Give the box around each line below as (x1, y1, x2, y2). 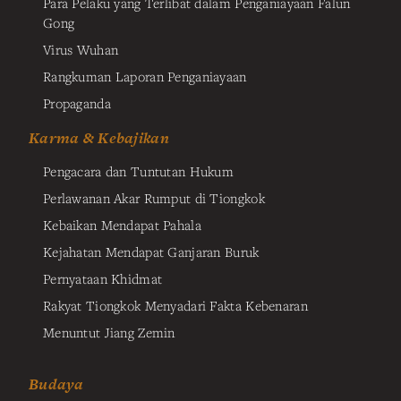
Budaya (29, 372, 84, 395)
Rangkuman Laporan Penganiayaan (43, 66, 247, 85)
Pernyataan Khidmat (43, 269, 163, 287)
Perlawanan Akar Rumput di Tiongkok (43, 188, 265, 207)
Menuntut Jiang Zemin (43, 322, 175, 341)
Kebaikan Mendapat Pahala (43, 215, 201, 234)
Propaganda (43, 93, 111, 112)
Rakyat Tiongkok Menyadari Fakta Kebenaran (43, 295, 308, 314)
